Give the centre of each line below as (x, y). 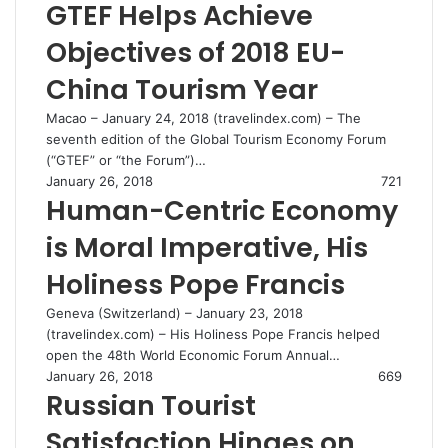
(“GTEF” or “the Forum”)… (126, 160)
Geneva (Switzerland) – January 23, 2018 (174, 313)
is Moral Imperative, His (207, 247)
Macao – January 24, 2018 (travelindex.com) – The (203, 118)
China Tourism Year (182, 89)
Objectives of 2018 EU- (195, 52)
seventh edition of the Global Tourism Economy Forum (216, 139)
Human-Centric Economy (222, 210)
